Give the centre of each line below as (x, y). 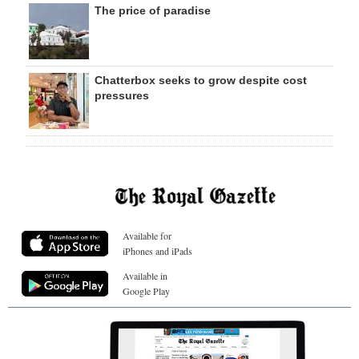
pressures (122, 95)
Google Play (146, 290)
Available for (147, 235)
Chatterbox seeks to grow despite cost (201, 80)
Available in (145, 275)
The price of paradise (153, 10)
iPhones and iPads (157, 250)
